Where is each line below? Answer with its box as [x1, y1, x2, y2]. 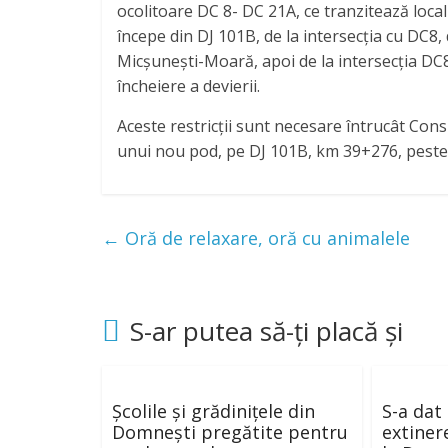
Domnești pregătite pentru [112, 419, 348, 444]
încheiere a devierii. [117, 74, 260, 97]
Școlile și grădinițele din [112, 398, 315, 423]
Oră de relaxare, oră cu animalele [120, 225, 410, 250]
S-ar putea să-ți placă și [130, 312, 403, 349]
